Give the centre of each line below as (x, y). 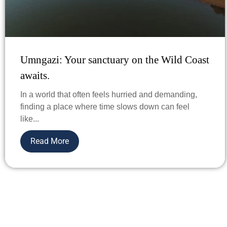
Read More (50, 141)
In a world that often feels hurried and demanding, (109, 94)
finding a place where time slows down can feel (105, 106)
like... (30, 119)
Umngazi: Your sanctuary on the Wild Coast (115, 60)
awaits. (35, 75)
